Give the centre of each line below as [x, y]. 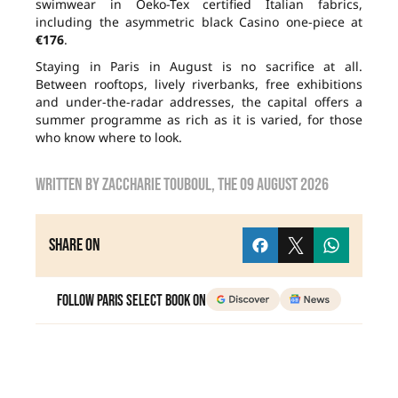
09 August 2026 [284, 185]
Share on [75, 246]
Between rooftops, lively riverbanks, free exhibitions [199, 84]
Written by [69, 185]
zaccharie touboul [157, 185]
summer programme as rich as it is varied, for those [199, 120]
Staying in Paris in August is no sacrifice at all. [199, 67]
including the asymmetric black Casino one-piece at [199, 22]
